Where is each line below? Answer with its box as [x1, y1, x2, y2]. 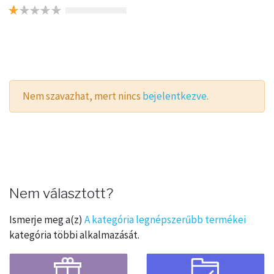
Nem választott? [9, 184, 113, 202]
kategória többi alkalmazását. [9, 228, 139, 242]
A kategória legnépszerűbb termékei [84, 212, 246, 226]
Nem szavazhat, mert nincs [23, 89, 143, 103]
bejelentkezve [143, 89, 207, 103]
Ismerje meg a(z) [9, 212, 84, 226]
